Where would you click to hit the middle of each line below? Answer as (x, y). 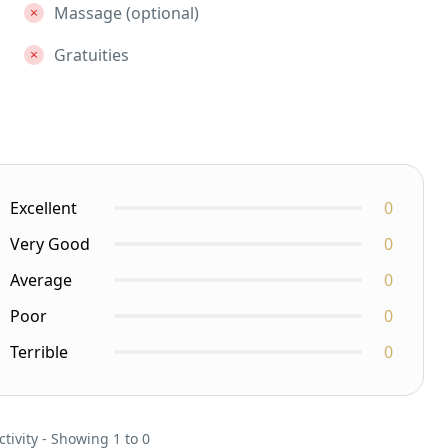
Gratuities (91, 54)
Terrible (38, 351)
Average (40, 279)
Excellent (43, 207)
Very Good (49, 243)
